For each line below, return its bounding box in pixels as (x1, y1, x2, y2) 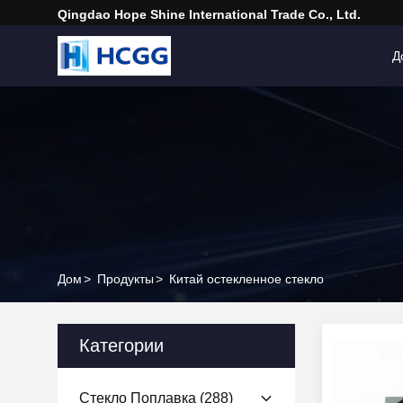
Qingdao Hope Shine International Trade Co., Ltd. (58, 7, 361, 22)
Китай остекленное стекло (169, 272, 324, 286)
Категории (79, 336, 164, 355)
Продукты (97, 272, 154, 286)
